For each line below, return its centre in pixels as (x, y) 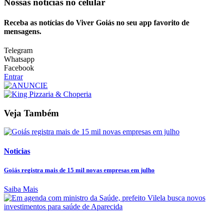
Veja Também (31, 113)
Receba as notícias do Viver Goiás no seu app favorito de (97, 22)
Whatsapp (19, 59)
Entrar (13, 77)
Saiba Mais (21, 189)
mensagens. (23, 31)
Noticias (17, 151)
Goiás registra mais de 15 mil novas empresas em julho (79, 170)
